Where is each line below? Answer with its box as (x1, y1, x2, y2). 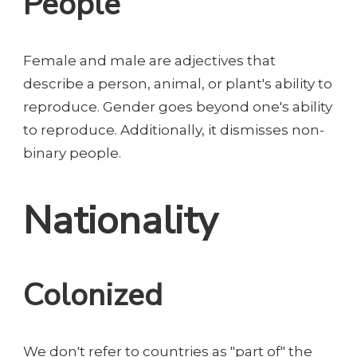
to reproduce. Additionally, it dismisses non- (23, 122, 324, 139)
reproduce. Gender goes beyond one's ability (23, 99, 332, 116)
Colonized (23, 273, 163, 316)
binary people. (23, 145, 121, 162)
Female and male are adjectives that (23, 53, 276, 69)
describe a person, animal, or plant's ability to (23, 76, 332, 92)
